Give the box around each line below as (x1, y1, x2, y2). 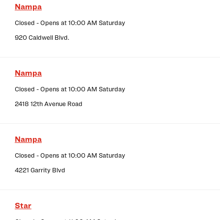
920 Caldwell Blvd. (15, 33, 69, 42)
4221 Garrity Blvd (15, 166, 65, 174)
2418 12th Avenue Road (15, 100, 82, 108)
